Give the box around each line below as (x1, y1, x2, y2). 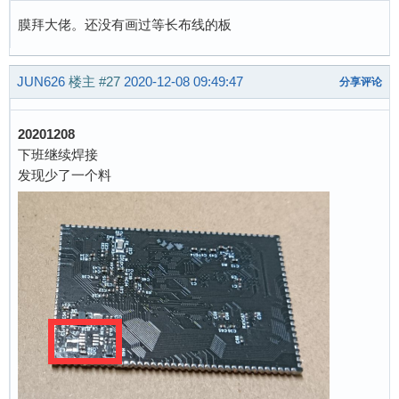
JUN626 (17, 74, 65, 90)
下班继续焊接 (18, 146, 98, 162)
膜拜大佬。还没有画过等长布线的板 (18, 16, 232, 32)
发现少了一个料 (18, 167, 111, 183)
